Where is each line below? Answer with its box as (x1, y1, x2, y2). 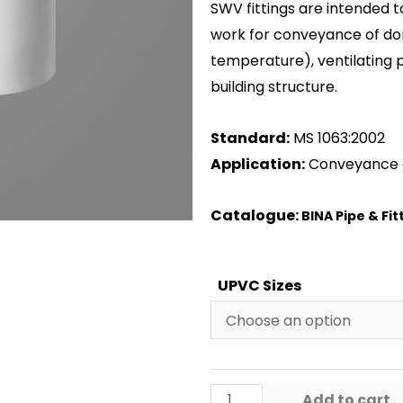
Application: (210, 153, 305, 175)
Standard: (210, 127, 290, 148)
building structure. (210, 76, 337, 97)
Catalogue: (210, 204, 301, 226)
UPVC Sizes (218, 274, 301, 296)
